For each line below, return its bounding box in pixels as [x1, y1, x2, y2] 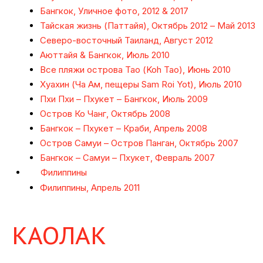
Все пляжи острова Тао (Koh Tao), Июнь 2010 [39, 64, 231, 76]
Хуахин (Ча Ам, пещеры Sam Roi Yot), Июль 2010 [39, 79, 242, 90]
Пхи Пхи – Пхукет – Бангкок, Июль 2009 [39, 93, 208, 105]
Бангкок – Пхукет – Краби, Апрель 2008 [39, 123, 207, 134]
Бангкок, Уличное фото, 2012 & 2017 [39, 5, 188, 17]
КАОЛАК [12, 220, 106, 251]
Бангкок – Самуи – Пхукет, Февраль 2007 [39, 152, 215, 164]
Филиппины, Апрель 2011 [39, 182, 140, 194]
